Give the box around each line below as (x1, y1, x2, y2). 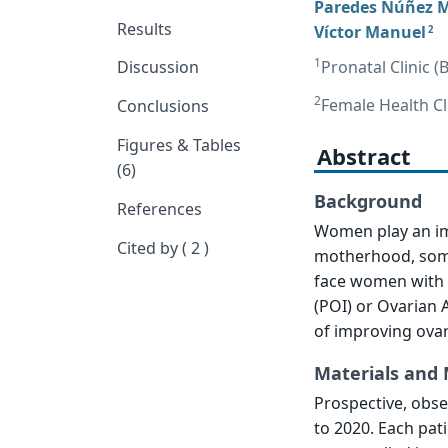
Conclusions (117, 95, 210, 118)
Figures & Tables (117, 134, 242, 157)
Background (313, 189, 422, 214)
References (117, 197, 203, 220)
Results (117, 17, 173, 40)
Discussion (117, 56, 200, 79)
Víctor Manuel (313, 20, 426, 43)
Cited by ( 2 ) (117, 236, 210, 259)
